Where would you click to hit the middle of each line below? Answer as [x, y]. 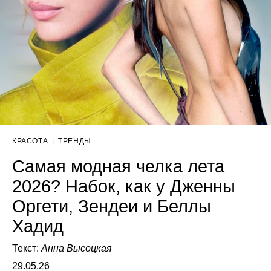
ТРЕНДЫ [75, 141]
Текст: [27, 249]
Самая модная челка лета [118, 167]
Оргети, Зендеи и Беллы [112, 207]
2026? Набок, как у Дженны [124, 187]
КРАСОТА [30, 141]
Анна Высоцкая [77, 249]
